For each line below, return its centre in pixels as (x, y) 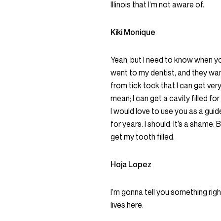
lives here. (127, 205)
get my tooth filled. (143, 137)
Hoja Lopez (132, 164)
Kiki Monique (134, 32)
